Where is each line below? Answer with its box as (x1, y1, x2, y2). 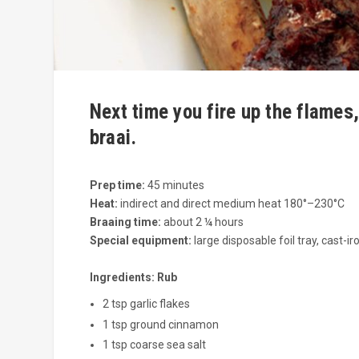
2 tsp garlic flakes (102, 296, 190, 310)
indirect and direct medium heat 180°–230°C (117, 196, 345, 210)
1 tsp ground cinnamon (102, 317, 219, 331)
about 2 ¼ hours (160, 215, 244, 228)
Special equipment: (89, 233, 192, 247)
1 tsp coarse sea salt (102, 338, 206, 352)
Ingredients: (89, 270, 155, 284)
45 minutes (144, 178, 204, 192)
